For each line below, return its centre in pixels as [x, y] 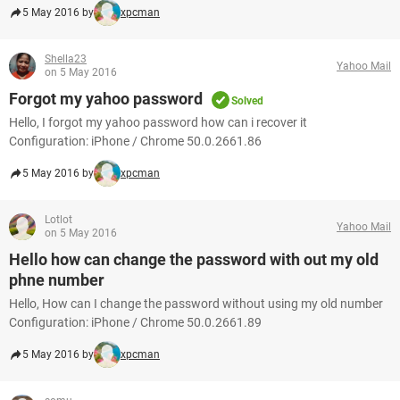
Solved [247, 101]
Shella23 [66, 59]
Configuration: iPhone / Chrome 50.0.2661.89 [135, 322]
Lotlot [58, 220]
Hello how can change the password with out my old [194, 259]
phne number [57, 280]
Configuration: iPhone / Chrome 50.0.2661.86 [135, 141]
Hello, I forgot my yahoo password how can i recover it [158, 122]
